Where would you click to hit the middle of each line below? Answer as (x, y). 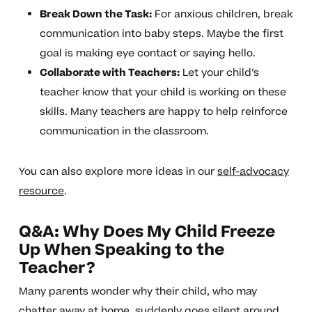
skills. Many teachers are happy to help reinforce (163, 112)
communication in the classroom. (124, 132)
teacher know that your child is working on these (163, 93)
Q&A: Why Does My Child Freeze (147, 232)
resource (41, 192)
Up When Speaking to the (121, 250)
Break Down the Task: (95, 15)
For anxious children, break (222, 15)
